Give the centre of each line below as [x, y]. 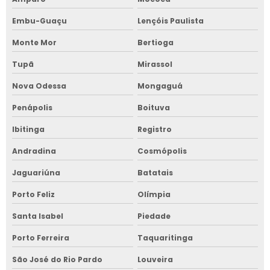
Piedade [154, 216]
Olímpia [154, 194]
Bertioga [155, 42]
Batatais [155, 172]
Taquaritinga [165, 237]
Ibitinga [28, 129]
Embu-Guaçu [39, 20]
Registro [154, 129]
